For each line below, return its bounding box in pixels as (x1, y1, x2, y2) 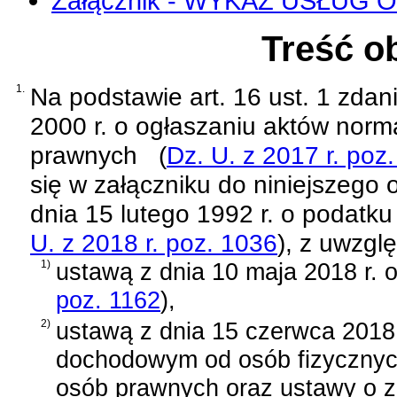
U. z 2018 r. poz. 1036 (30, 228, 277, 257)
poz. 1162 (56, 285, 160, 314)
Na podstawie (30, 82, 190, 111)
